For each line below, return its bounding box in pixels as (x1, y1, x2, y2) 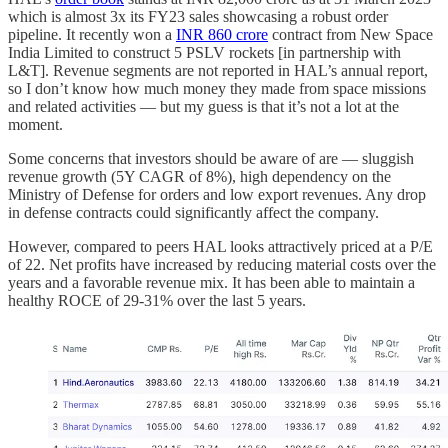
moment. (8, 115, 63, 133)
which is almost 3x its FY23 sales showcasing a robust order (8, 7, 388, 25)
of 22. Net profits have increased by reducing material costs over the (8, 255, 436, 273)
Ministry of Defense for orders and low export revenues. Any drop (8, 185, 426, 203)
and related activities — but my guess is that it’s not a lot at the (8, 97, 399, 115)
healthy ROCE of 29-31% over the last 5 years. (8, 291, 306, 309)
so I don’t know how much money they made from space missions (8, 79, 426, 97)
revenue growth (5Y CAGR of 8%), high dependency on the (8, 167, 391, 185)
